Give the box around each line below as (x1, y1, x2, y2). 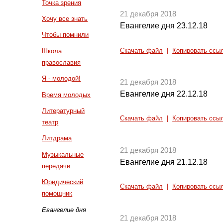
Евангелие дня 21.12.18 (120, 157, 208, 166)
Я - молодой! (42, 75, 81, 83)
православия (42, 58, 81, 66)
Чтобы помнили (42, 31, 89, 39)
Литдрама (42, 134, 72, 142)
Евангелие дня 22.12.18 (120, 89, 208, 98)
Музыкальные (42, 150, 84, 158)
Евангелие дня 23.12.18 (120, 21, 208, 30)
